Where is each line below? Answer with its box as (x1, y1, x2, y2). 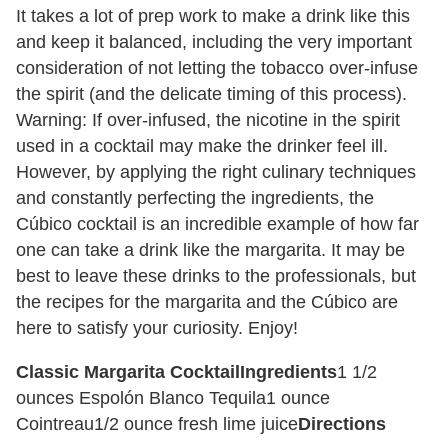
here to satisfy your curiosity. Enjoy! (16, 317, 298, 338)
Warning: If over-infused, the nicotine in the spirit (16, 109, 400, 130)
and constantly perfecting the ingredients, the (16, 187, 374, 208)
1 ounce (266, 387, 330, 408)
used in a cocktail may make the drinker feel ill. (16, 135, 388, 156)
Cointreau (16, 413, 94, 434)
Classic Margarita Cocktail (16, 361, 240, 382)
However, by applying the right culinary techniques (16, 161, 416, 182)
